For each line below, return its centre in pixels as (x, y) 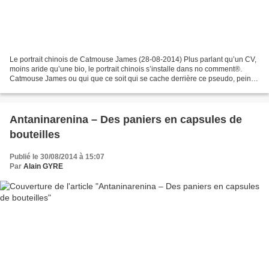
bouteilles (35, 134)
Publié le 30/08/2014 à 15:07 (57, 156)
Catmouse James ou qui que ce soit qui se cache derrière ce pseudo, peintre (134, 78)
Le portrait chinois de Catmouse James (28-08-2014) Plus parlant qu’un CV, (133, 59)
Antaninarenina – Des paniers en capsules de (126, 119)
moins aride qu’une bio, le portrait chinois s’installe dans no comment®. (126, 69)
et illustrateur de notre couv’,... (58, 88)
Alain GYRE (43, 166)
